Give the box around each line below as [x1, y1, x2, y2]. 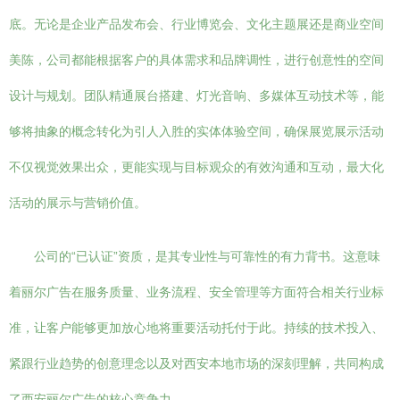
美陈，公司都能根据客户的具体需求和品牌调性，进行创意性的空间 [9, 53, 384, 67]
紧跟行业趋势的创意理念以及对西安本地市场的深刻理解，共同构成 [9, 356, 384, 371]
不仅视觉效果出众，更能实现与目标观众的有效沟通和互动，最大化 [9, 160, 384, 174]
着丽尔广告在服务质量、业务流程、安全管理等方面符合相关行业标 [9, 285, 384, 299]
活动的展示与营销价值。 [9, 196, 146, 210]
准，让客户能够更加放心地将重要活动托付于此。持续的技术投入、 [9, 321, 384, 335]
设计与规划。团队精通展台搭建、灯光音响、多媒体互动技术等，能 [9, 88, 384, 103]
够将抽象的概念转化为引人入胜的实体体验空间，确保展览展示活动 [9, 124, 384, 138]
